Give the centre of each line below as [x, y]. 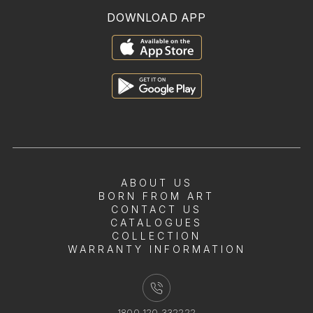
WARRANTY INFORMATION [156, 249]
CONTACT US [156, 210]
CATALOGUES [156, 223]
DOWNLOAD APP [156, 18]
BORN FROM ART [156, 196]
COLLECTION [156, 236]
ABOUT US [156, 183]
